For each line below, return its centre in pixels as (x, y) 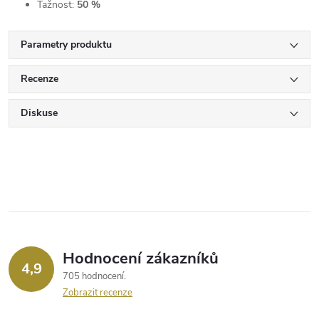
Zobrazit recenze (98, 292)
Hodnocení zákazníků (141, 258)
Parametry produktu (66, 44)
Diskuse (39, 113)
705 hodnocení (94, 276)
